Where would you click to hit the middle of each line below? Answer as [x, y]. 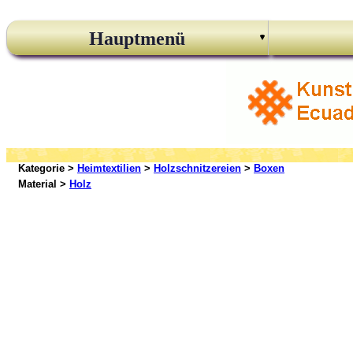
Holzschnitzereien [197, 168]
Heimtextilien [109, 168]
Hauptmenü [137, 39]
